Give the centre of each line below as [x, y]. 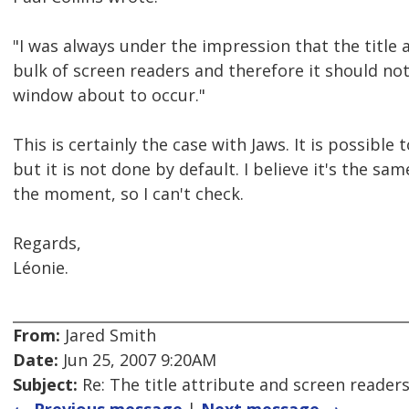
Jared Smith [108, 336]
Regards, [47, 243]
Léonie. [41, 268]
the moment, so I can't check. [128, 194]
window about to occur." [109, 95]
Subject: [45, 385]
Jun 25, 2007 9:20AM [137, 360]
